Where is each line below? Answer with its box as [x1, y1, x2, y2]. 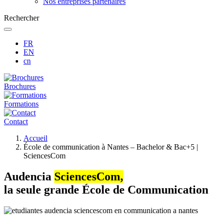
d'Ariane [4, 143, 30, 151]
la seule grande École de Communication [4, 183, 208, 196]
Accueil [23, 134, 47, 142]
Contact [4, 117, 28, 126]
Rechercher [4, 14, 39, 22]
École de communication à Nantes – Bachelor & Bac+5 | [23, 143, 198, 151]
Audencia [4, 170, 54, 183]
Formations [4, 100, 39, 108]
